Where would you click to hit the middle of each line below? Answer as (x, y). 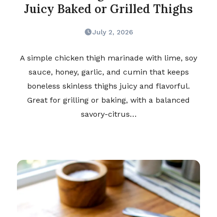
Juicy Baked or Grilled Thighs (108, 9)
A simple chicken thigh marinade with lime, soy (108, 58)
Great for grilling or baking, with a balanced (108, 100)
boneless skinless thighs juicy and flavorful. (108, 86)
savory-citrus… (108, 114)
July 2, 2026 (113, 32)
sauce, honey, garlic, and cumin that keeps (108, 72)
